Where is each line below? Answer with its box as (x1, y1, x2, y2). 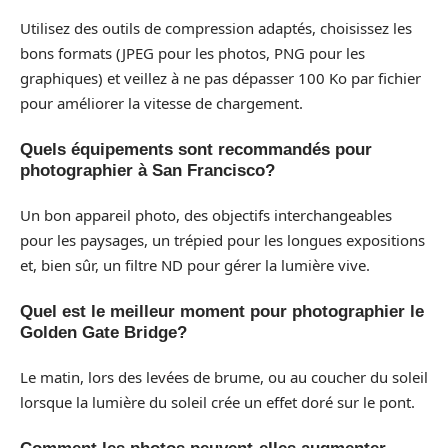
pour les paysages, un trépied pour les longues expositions (20, 230, 425, 251)
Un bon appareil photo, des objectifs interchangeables (20, 205, 392, 226)
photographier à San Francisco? (20, 160, 275, 180)
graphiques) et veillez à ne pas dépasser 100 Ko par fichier (20, 68, 421, 89)
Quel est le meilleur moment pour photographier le (20, 301, 424, 321)
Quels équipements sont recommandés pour (20, 139, 372, 159)
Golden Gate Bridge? (20, 322, 187, 342)
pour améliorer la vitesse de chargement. (20, 93, 303, 114)
